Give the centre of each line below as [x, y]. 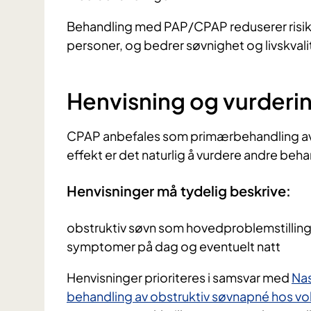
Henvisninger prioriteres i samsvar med [179, 277]
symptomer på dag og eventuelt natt [174, 246]
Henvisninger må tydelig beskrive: [179, 190]
